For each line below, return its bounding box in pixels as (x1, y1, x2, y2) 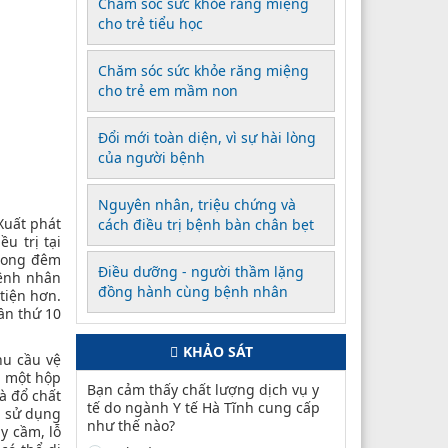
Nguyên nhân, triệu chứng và (98, 194, 296, 214)
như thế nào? (87, 415, 175, 435)
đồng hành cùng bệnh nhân (98, 281, 288, 301)
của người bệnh (98, 147, 205, 167)
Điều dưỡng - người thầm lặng (98, 261, 304, 281)
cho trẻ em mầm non (98, 80, 238, 100)
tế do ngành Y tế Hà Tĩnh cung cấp (87, 397, 320, 417)
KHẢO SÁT (182, 341, 253, 361)
